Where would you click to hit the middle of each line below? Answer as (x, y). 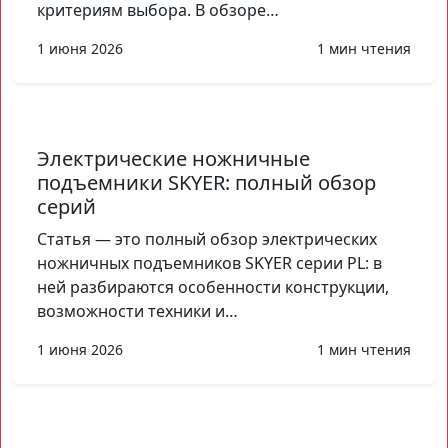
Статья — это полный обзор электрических (207, 238)
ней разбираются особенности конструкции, (213, 286)
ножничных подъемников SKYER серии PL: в (209, 262)
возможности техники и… (137, 310)
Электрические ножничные (173, 158)
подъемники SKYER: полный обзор (206, 182)
